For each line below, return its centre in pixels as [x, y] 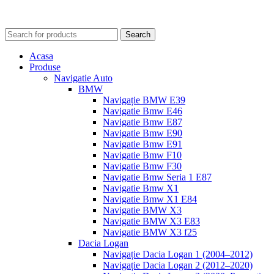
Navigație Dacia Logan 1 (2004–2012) [178, 254]
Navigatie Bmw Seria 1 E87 [157, 177]
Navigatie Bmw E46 [143, 111]
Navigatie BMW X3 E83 [151, 221]
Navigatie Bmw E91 [143, 144]
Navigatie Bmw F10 [142, 155]
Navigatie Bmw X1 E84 [150, 199]
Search [138, 35]
